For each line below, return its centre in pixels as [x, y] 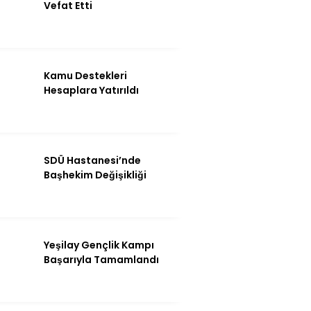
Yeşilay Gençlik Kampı [99, 245]
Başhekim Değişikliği [95, 175]
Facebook [224, 266]
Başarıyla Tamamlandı [101, 259]
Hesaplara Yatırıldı [91, 90]
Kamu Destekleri [85, 75]
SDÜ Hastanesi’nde [92, 160]
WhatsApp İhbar [224, 178]
